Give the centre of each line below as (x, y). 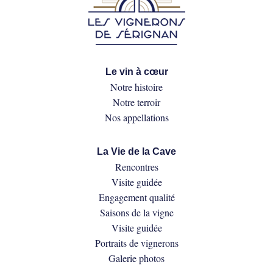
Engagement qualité (136, 197)
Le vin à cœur (136, 72)
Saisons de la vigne (136, 213)
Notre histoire (136, 87)
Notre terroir (136, 102)
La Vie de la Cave (136, 152)
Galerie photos (136, 258)
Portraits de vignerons (136, 243)
